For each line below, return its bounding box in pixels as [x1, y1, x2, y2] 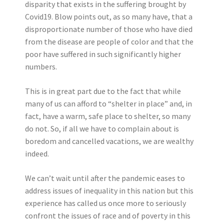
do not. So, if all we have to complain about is [25, 123, 179, 133]
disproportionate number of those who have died [25, 24, 192, 34]
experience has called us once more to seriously [25, 198, 186, 208]
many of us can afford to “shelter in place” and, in [25, 98, 192, 108]
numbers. [25, 61, 57, 71]
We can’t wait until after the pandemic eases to [25, 173, 185, 183]
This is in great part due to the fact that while [25, 86, 181, 96]
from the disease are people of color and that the [25, 36, 193, 46]
